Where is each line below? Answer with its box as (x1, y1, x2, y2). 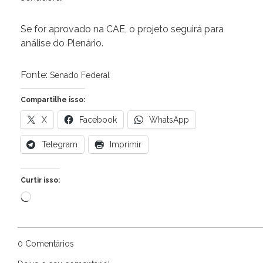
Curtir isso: (21, 176, 60, 185)
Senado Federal (50, 70, 110, 80)
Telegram (42, 140, 77, 150)
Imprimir (110, 140, 141, 150)
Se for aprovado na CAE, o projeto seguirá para (21, 23, 224, 35)
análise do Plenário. (21, 38, 103, 49)
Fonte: (21, 69, 50, 81)
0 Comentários (18, 239, 74, 249)
